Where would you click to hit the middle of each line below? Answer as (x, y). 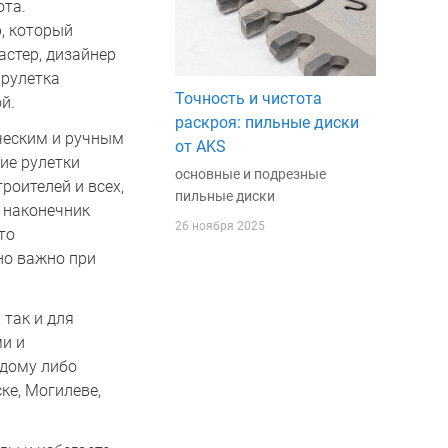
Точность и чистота (248, 98)
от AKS (200, 146)
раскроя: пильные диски (266, 122)
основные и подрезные (250, 173)
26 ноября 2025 (219, 225)
